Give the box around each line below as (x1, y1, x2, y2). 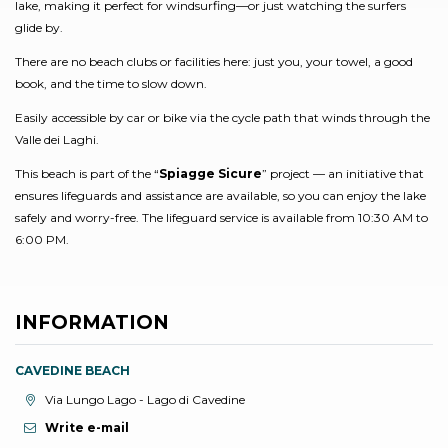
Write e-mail (45, 419, 129, 435)
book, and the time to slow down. (15, 75, 207, 91)
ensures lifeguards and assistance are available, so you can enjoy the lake (15, 187, 426, 203)
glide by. (15, 19, 63, 35)
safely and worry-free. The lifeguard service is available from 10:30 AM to (15, 209, 428, 225)
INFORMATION (15, 310, 169, 334)
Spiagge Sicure (159, 165, 262, 181)
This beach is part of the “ (15, 165, 159, 181)
